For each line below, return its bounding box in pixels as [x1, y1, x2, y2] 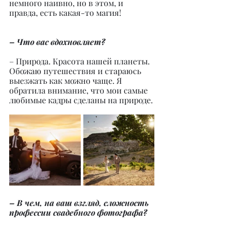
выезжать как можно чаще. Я [9, 75, 124, 86]
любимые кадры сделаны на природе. [9, 95, 153, 105]
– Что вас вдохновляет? [9, 36, 105, 47]
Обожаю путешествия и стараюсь [9, 65, 143, 76]
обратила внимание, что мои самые [9, 85, 150, 96]
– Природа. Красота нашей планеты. [9, 56, 152, 66]
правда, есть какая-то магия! [9, 7, 121, 18]
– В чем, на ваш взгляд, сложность [9, 197, 151, 208]
